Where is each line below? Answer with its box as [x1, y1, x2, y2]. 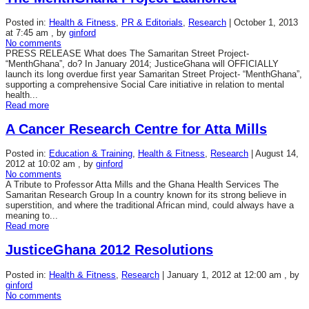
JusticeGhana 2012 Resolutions [6, 242, 213, 258]
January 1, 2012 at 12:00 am [167, 269, 281, 280]
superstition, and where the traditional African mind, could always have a [6, 200, 294, 211]
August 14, [255, 148, 299, 159]
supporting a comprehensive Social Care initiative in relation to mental [6, 79, 284, 90]
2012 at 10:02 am [6, 159, 75, 170]
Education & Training [49, 148, 132, 159]
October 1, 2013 [234, 17, 298, 28]
